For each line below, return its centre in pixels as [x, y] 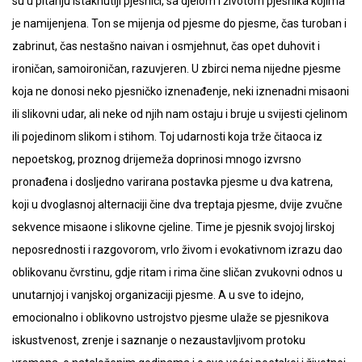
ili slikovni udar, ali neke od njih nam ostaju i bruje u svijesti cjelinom [180, 114]
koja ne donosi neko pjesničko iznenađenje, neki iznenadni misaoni [181, 91]
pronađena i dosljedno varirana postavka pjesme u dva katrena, [173, 181]
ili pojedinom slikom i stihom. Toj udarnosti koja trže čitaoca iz [167, 136]
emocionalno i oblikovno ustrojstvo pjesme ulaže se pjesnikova [170, 317]
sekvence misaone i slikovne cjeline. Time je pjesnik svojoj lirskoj [173, 227]
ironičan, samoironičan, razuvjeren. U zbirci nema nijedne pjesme [177, 68]
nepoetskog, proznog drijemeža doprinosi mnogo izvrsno [157, 159]
